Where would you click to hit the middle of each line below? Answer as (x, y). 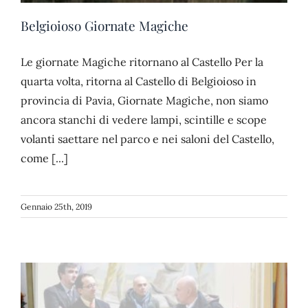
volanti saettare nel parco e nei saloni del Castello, (147, 139)
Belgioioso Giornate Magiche (104, 25)
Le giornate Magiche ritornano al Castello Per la (142, 62)
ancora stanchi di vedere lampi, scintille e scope (144, 119)
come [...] (44, 158)
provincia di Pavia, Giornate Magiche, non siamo (144, 100)
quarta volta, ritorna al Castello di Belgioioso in (139, 81)
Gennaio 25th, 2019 (56, 206)
